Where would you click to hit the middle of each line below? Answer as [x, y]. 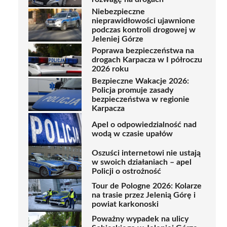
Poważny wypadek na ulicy [140, 219]
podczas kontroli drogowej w [144, 30]
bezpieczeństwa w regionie [141, 99]
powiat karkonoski [125, 204]
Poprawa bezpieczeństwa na [143, 51]
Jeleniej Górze [118, 39]
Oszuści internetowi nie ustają [146, 153]
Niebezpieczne [118, 11]
